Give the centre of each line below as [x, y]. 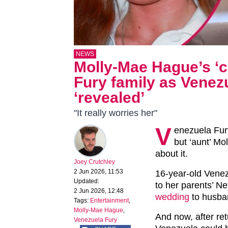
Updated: [87, 181]
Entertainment [109, 201]
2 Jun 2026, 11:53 [98, 172]
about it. [172, 154]
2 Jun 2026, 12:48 [99, 191]
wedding [172, 197]
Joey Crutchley [94, 162]
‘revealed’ [109, 98]
